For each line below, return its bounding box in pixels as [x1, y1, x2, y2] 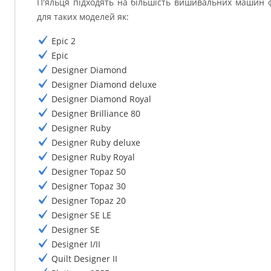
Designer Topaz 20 [51, 194, 126, 206]
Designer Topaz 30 [51, 180, 126, 192]
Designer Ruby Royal [51, 151, 135, 163]
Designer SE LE [51, 209, 111, 221]
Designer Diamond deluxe [51, 78, 157, 90]
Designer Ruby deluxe [51, 136, 140, 148]
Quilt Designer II [51, 252, 117, 264]
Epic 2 [51, 34, 76, 47]
